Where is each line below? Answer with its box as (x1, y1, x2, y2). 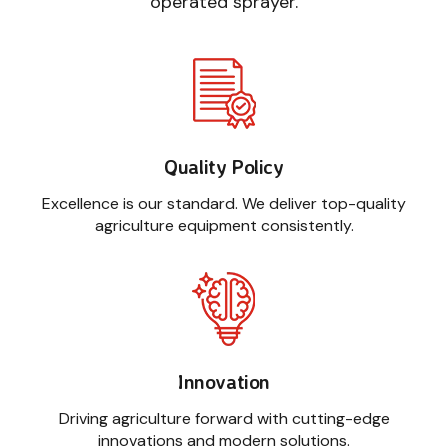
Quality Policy (164, 154, 284, 180)
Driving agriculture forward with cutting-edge (58, 408, 390, 430)
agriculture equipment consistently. (94, 215, 354, 237)
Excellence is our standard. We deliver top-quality (42, 193, 406, 215)
